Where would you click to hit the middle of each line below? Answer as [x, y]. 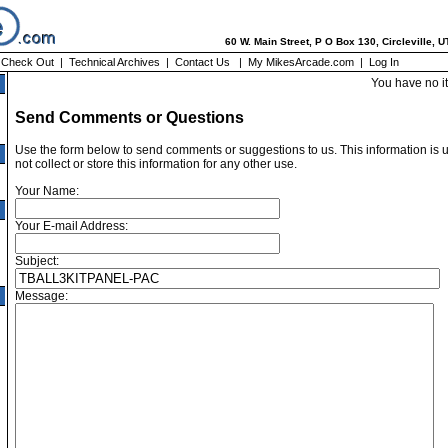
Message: [41, 296]
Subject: [37, 261]
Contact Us [202, 62]
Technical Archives [114, 62]
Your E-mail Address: [71, 226]
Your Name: [47, 191]
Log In [384, 62]
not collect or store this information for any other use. [156, 164]
